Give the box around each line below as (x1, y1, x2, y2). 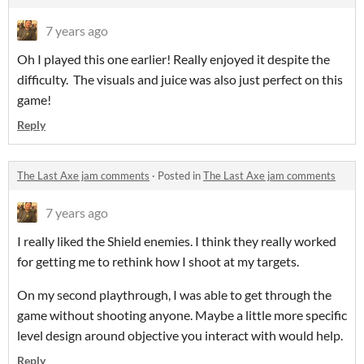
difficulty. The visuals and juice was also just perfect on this (17, 71, 343, 88)
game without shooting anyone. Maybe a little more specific (17, 307, 347, 323)
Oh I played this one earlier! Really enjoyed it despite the (17, 51, 330, 67)
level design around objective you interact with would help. (17, 327, 345, 344)
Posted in (158, 169, 203, 183)
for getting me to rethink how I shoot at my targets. (17, 253, 299, 270)
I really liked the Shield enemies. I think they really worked (17, 233, 336, 249)
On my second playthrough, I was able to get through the (17, 287, 331, 303)
